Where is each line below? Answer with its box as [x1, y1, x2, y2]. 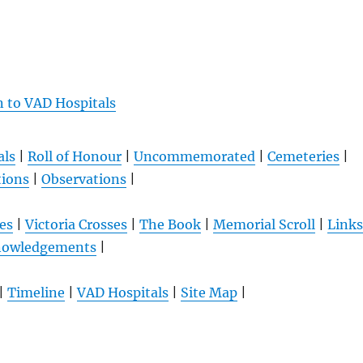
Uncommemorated [133, 148, 255, 165]
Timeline [6, 284, 65, 301]
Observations [41, 171, 127, 188]
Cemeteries [267, 148, 340, 165]
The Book [139, 216, 201, 233]
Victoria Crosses [24, 216, 127, 233]
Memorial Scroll [212, 216, 315, 233]
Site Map [180, 284, 237, 301]
